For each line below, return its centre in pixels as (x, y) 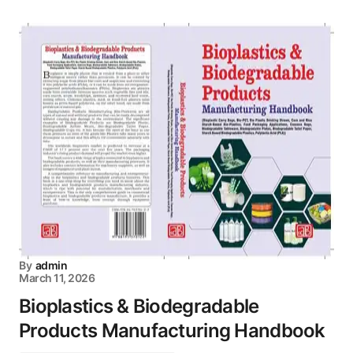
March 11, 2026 (57, 278)
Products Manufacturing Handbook (172, 331)
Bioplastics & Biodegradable (139, 306)
